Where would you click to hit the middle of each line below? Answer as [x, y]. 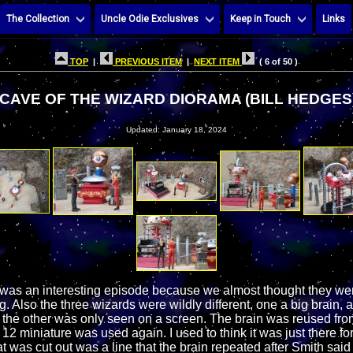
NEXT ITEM [218, 62]
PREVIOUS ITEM [147, 62]
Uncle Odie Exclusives [149, 19]
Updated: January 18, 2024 [176, 130]
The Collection [37, 19]
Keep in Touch [260, 19]
